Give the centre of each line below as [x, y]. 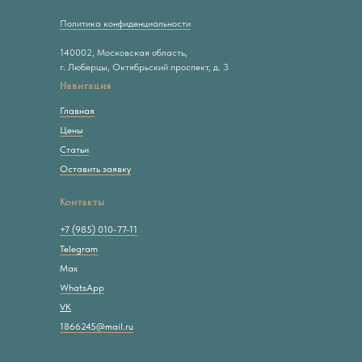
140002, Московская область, [124, 53]
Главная [77, 111]
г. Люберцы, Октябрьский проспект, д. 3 [144, 67]
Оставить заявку [95, 169]
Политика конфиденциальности [125, 23]
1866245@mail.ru [97, 326]
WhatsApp [82, 288]
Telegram [79, 249]
